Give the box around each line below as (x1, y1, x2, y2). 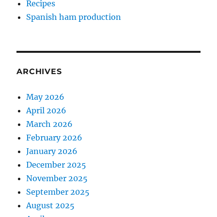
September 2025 (26, 187, 90, 197)
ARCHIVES (16, 67, 62, 77)
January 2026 (26, 146, 78, 156)
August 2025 (26, 201, 75, 211)
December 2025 (26, 160, 87, 170)
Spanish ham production (26, 12, 122, 22)
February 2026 (26, 133, 83, 143)
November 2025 (26, 173, 88, 184)
